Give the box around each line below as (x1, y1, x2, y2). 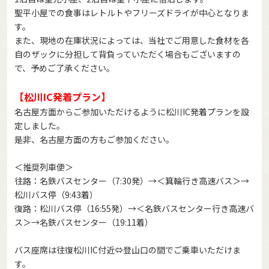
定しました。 (14, 119, 65, 131)
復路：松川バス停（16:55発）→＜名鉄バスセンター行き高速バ (14, 202, 254, 214)
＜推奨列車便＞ (14, 160, 73, 173)
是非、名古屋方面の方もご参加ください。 (14, 133, 174, 145)
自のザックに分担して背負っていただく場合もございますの (14, 47, 241, 60)
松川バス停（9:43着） (14, 188, 98, 201)
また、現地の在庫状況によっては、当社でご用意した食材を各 (14, 34, 249, 46)
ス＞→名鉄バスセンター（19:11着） (14, 216, 153, 228)
